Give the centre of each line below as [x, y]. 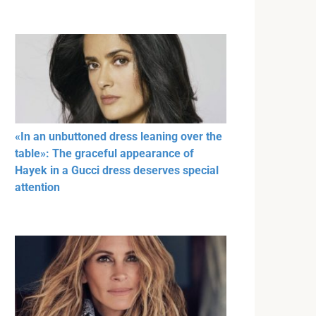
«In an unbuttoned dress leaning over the [119, 137]
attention [37, 188]
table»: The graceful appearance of [104, 154]
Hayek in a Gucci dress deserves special [117, 171]
